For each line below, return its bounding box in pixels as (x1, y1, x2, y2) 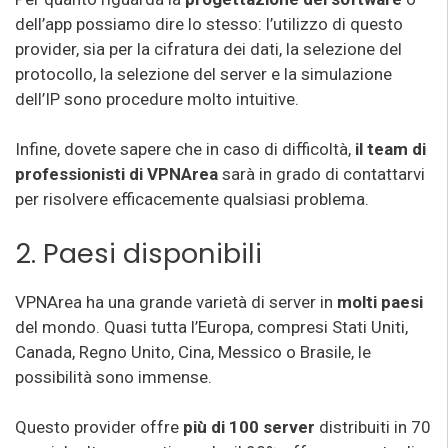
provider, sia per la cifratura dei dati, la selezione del (15, 38, 402, 59)
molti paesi (337, 291, 423, 312)
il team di (355, 139, 426, 159)
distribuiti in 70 (319, 417, 431, 437)
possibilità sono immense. (15, 366, 212, 387)
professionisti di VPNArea (15, 164, 218, 184)
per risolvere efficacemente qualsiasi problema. (15, 189, 369, 209)
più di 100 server (183, 417, 319, 437)
